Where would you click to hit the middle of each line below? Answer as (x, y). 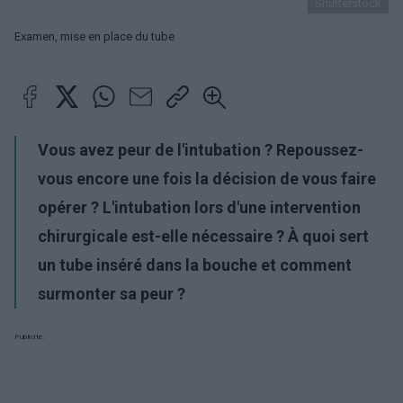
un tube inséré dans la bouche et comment (195, 265)
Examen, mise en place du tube (94, 36)
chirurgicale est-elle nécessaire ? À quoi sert (203, 236)
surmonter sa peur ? (112, 294)
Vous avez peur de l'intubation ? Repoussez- (201, 150)
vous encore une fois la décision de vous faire (207, 179)
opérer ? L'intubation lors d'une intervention (199, 207)
